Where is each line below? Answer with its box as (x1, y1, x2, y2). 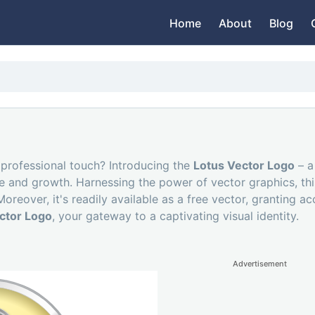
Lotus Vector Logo (193, 158, 295, 173)
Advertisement (232, 259, 287, 269)
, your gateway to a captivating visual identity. (52, 209, 299, 224)
